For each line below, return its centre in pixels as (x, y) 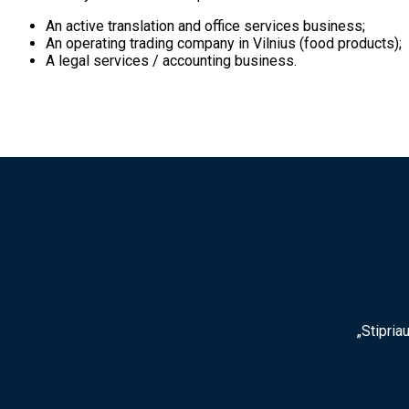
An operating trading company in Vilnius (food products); (224, 43)
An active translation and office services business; (205, 26)
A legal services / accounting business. (171, 61)
